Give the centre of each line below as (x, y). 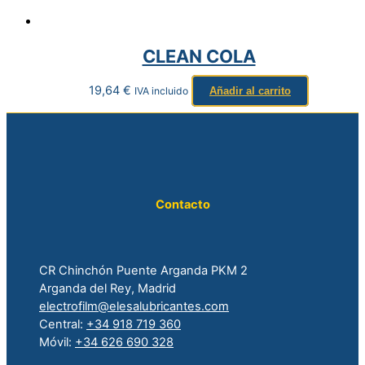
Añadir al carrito (250, 90)
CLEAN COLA (199, 56)
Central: (63, 324)
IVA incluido (161, 90)
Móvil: (57, 342)
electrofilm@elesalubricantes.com (134, 306)
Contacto (182, 204)
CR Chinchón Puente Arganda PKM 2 (143, 270)
